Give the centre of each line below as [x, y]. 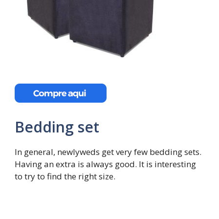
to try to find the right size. [65, 176]
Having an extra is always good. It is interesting [105, 164]
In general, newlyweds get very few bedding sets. [108, 152]
